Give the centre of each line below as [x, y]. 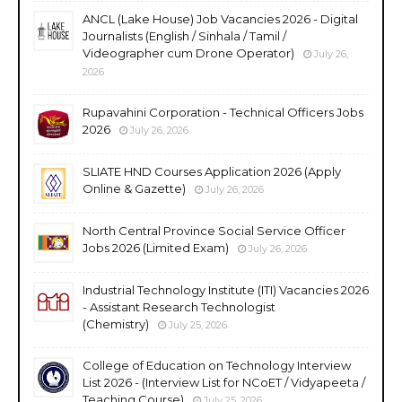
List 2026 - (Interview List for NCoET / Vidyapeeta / [224, 382]
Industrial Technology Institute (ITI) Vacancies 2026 [226, 289]
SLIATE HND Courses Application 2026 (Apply [212, 171]
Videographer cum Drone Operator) [188, 52]
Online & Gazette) [134, 188]
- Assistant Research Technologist [179, 306]
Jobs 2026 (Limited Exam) [156, 247]
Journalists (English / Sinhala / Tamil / [184, 35]
